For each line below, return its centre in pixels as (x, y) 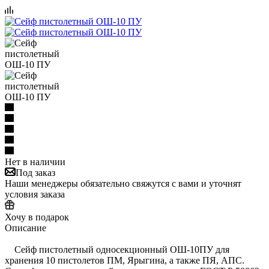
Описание (26, 228)
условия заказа (35, 194)
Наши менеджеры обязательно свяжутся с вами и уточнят (123, 183)
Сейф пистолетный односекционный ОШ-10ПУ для (117, 249)
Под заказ (35, 172)
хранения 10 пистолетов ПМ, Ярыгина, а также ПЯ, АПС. (125, 260)
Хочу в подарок (37, 217)
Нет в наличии (35, 162)
